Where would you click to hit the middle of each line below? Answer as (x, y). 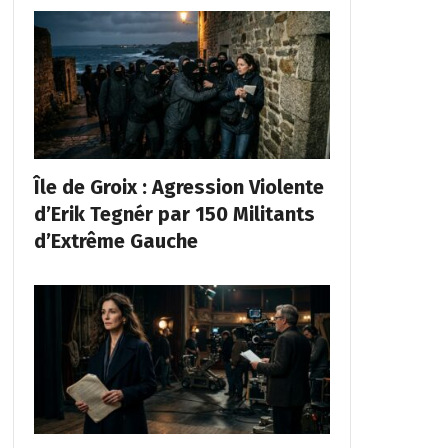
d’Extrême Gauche (115, 241)
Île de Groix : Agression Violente (178, 187)
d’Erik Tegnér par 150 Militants (174, 214)
